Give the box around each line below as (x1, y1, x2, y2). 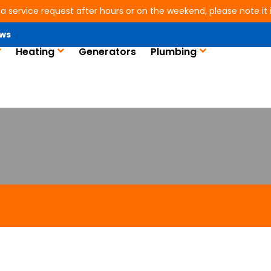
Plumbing (150, 45, 197, 59)
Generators (78, 45, 136, 59)
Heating (15, 45, 54, 59)
